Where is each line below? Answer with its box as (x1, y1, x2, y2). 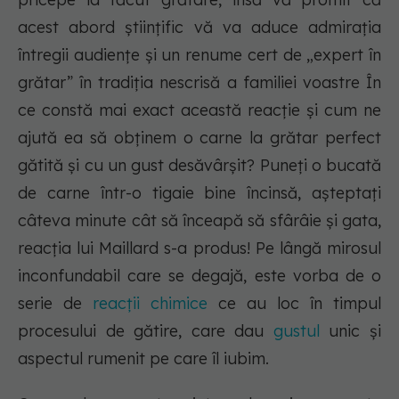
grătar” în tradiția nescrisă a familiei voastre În (18, 72, 381, 94)
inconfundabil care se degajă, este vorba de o (18, 265, 381, 287)
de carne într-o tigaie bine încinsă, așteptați (18, 183, 381, 204)
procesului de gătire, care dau (18, 321, 273, 342)
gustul (273, 321, 330, 342)
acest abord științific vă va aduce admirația (18, 17, 381, 38)
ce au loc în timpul (208, 293, 381, 314)
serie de (18, 293, 93, 314)
